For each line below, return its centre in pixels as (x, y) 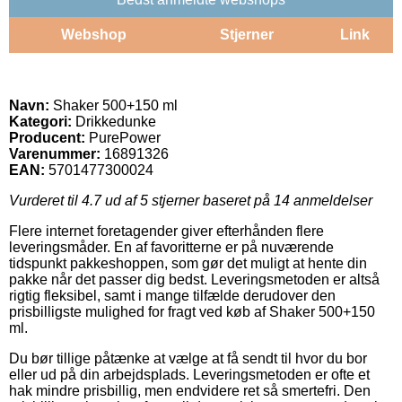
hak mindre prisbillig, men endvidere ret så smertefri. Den (190, 390)
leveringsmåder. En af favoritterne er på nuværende (171, 247)
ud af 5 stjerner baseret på (188, 200)
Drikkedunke (114, 121)
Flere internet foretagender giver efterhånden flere (166, 231)
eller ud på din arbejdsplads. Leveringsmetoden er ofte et (189, 374)
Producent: (47, 137)
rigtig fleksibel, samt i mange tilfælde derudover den (172, 295)
